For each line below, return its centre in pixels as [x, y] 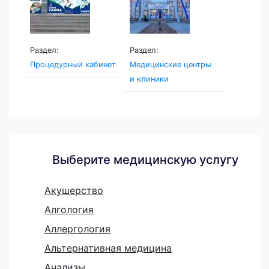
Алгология [69, 209]
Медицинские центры [170, 64]
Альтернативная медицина [108, 248]
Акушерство [74, 190]
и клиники [149, 79]
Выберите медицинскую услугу [145, 159]
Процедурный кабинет [73, 64]
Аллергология [77, 228]
